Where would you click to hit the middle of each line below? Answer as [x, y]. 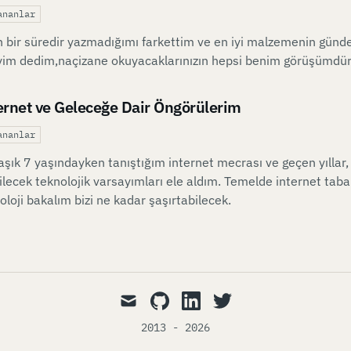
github [165, 299]
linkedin [201, 299]
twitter [229, 299]
